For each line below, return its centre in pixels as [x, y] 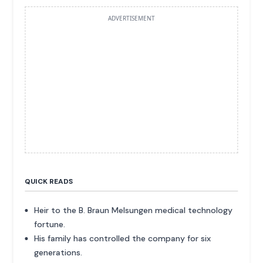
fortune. [50, 224]
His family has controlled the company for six [123, 238]
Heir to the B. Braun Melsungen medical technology [134, 210]
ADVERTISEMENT [131, 18]
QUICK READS [49, 181]
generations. [58, 252]
